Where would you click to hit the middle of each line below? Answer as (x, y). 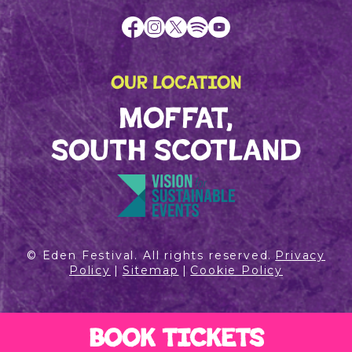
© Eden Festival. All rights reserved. (149, 255)
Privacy (301, 255)
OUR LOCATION (176, 82)
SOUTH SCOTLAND (176, 150)
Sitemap (150, 270)
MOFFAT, (176, 118)
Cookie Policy (236, 270)
